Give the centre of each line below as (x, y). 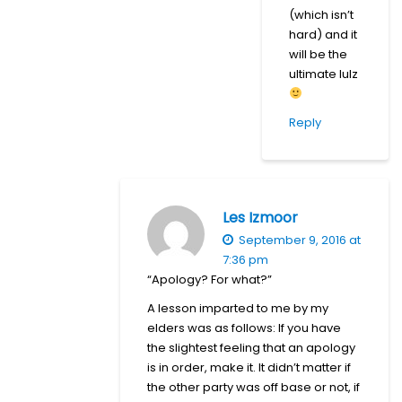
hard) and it (323, 34)
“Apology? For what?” (210, 279)
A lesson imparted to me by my (238, 308)
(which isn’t (321, 14)
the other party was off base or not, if (253, 387)
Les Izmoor (260, 217)
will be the (318, 54)
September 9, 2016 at (298, 240)
